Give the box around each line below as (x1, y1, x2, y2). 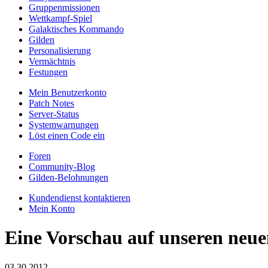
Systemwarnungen (29, 120, 99, 130)
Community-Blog (29, 162, 95, 172)
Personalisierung (29, 45, 91, 56)
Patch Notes (29, 98, 74, 108)
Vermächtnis (29, 56, 75, 66)
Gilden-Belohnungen (29, 172, 108, 182)
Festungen (29, 67, 68, 77)
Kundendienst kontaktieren (29, 193, 130, 203)
